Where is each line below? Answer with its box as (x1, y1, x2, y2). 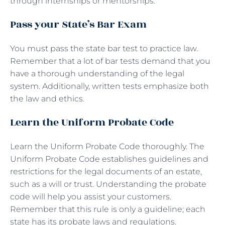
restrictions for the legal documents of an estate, (10, 166, 202, 176)
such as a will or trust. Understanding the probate (10, 179, 206, 189)
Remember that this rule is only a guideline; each (10, 204, 205, 214)
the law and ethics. (10, 93, 84, 103)
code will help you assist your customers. (10, 191, 171, 201)
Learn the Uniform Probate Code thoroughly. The (10, 141, 204, 151)
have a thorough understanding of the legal (10, 68, 184, 78)
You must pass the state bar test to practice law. (10, 43, 198, 53)
